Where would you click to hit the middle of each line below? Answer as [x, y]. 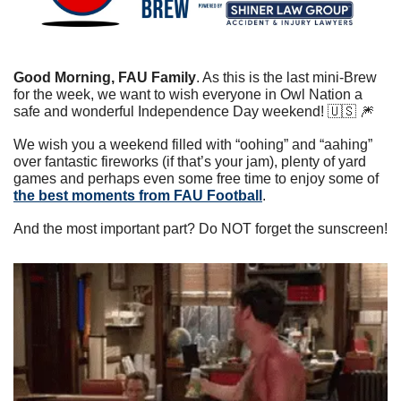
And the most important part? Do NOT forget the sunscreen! [200, 228]
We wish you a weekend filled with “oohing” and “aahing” [193, 144]
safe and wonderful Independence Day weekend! [171, 111]
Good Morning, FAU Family [105, 77]
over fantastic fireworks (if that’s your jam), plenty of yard [190, 161]
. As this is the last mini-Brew [286, 77]
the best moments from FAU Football [138, 195]
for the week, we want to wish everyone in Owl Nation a [188, 94]
